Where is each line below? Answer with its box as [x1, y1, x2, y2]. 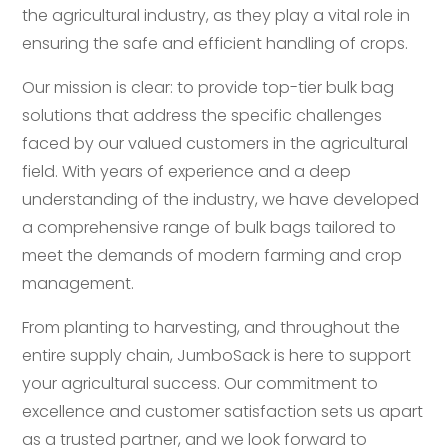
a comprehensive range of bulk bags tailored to [22, 216, 397, 239]
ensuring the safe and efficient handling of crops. [22, 32, 409, 55]
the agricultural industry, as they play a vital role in [22, 4, 411, 27]
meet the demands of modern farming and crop [22, 244, 403, 267]
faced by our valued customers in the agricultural [22, 132, 409, 155]
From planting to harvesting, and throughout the [22, 316, 401, 339]
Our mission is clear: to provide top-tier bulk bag [22, 76, 395, 99]
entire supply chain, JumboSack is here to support [22, 344, 412, 367]
